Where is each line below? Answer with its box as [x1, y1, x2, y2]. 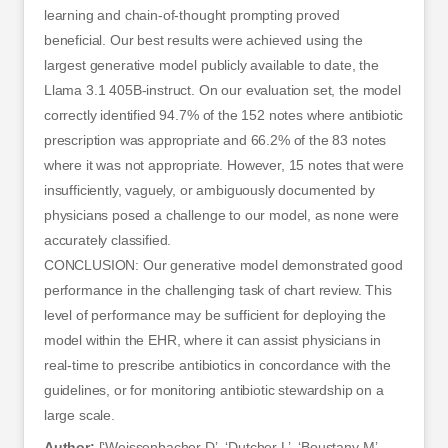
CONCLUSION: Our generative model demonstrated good [43, 257, 403, 274]
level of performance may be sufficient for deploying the [43, 307, 386, 324]
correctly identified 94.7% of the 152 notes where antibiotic [43, 107, 404, 124]
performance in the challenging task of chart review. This [43, 282, 392, 299]
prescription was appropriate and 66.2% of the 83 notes [43, 132, 387, 149]
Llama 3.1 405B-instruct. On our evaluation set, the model [43, 82, 401, 99]
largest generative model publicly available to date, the [43, 57, 379, 74]
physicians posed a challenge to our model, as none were [43, 207, 400, 224]
